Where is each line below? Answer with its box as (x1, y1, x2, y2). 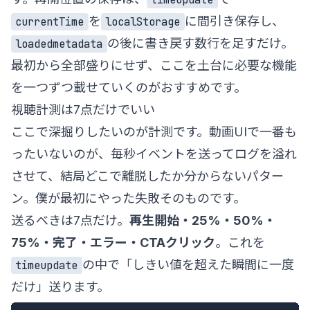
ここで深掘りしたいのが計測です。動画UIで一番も (11, 124, 297, 139)
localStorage (105, 14, 181, 29)
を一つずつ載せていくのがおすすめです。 (11, 80, 246, 95)
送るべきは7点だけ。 (11, 212, 129, 228)
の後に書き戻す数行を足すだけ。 (107, 35, 293, 51)
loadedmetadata (15, 36, 103, 51)
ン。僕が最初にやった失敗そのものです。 (11, 190, 246, 206)
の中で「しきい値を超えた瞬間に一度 (82, 257, 294, 272)
